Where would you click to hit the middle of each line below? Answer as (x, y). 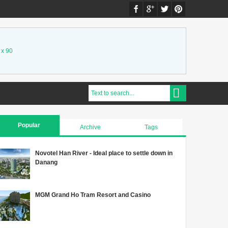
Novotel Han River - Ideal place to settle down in (104, 153)
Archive (90, 127)
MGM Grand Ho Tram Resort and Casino (93, 195)
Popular (29, 125)
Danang (47, 163)
